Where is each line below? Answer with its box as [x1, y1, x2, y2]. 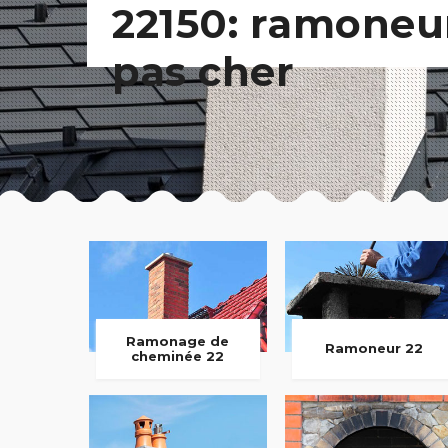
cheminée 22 [131, 347, 225, 364]
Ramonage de [126, 332, 230, 349]
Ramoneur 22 [324, 340, 423, 357]
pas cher [112, 47, 294, 96]
